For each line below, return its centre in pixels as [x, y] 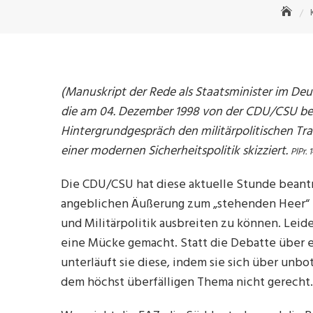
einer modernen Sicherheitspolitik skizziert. [176, 151]
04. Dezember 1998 [151, 112]
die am [80, 112]
